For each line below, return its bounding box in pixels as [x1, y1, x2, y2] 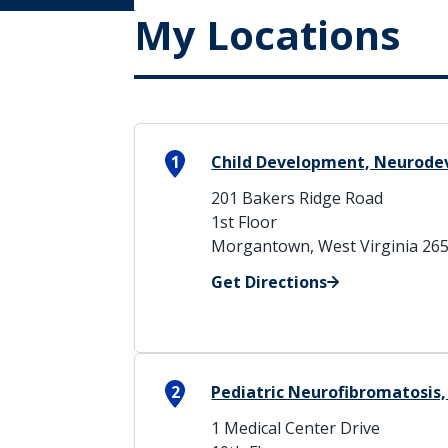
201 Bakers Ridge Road [211, 187, 384, 209]
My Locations [134, 7, 402, 62]
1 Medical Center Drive [211, 417, 381, 439]
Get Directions [211, 271, 328, 293]
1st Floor [211, 211, 278, 233]
